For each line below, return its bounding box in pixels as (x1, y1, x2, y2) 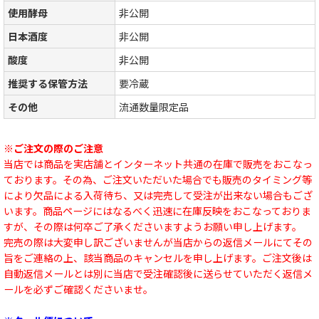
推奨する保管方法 (8, 75, 88, 90)
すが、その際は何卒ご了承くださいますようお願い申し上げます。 (4, 219, 302, 234)
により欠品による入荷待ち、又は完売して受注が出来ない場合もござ (4, 187, 313, 202)
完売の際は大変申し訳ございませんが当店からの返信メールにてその (4, 234, 313, 249)
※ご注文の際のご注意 (4, 140, 103, 155)
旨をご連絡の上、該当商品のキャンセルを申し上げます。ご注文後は (4, 250, 312, 265)
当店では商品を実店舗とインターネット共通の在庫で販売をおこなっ (4, 156, 313, 171)
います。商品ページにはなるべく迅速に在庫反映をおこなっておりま (4, 203, 311, 218)
